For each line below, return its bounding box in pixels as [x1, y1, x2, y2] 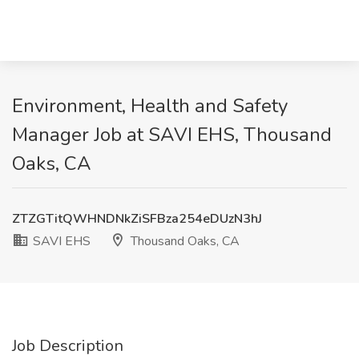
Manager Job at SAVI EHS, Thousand [12, 122, 332, 147]
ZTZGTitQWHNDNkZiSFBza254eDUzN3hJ [12, 210, 262, 228]
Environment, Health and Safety [12, 93, 288, 119]
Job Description [12, 335, 123, 357]
